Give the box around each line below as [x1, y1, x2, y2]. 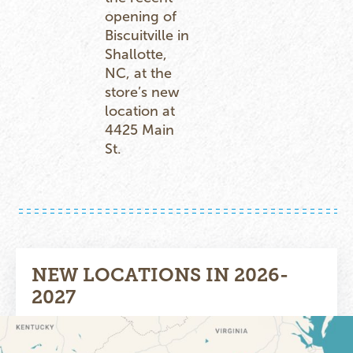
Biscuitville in [104, 27, 189, 43]
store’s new [104, 84, 180, 100]
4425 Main [104, 121, 174, 138]
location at [104, 102, 175, 119]
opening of [104, 8, 176, 24]
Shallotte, [104, 46, 167, 62]
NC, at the [104, 65, 172, 81]
